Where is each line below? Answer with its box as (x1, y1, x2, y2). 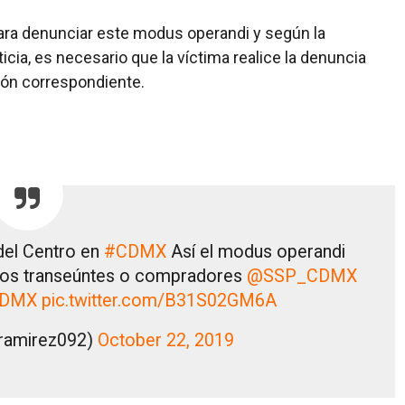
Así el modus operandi (165, 240, 345, 262)
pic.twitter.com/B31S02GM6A (41, 289, 277, 311)
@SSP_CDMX (246, 265, 357, 287)
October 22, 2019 (98, 329, 235, 351)
